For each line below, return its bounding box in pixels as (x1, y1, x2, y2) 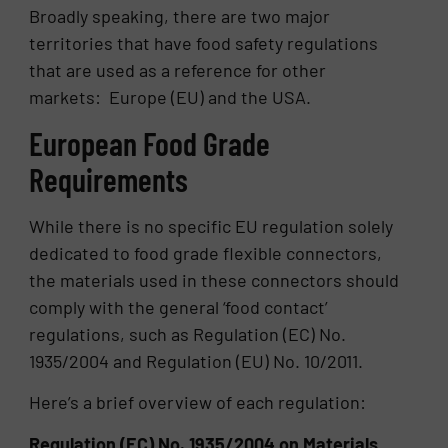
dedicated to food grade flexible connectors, (29, 241, 383, 264)
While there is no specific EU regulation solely (29, 214, 394, 237)
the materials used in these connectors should (29, 268, 400, 291)
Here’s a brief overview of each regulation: (29, 391, 367, 414)
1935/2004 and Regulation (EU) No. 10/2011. (29, 349, 364, 372)
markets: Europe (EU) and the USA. (29, 85, 312, 108)
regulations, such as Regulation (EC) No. (29, 322, 347, 345)
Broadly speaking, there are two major (29, 4, 331, 27)
